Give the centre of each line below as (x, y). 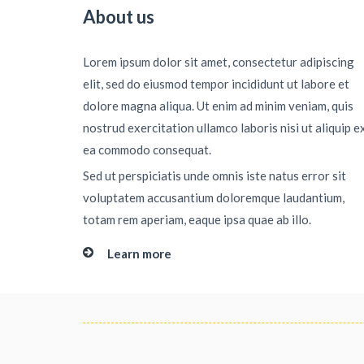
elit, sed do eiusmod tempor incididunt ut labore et (216, 84)
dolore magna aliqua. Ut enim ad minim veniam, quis (218, 106)
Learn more (139, 253)
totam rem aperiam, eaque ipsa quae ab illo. (197, 219)
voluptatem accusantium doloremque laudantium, (214, 197)
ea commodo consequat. (147, 149)
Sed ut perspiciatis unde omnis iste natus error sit (214, 175)
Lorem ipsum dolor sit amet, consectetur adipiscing (219, 62)
